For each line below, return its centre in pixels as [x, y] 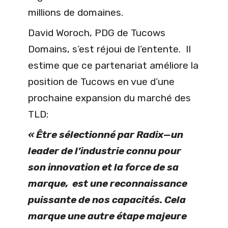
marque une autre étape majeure [107, 216]
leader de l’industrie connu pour [105, 151]
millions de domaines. [76, 12]
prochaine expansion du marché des [109, 98]
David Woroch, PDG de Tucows [97, 33]
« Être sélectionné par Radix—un [106, 134]
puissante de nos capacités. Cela [107, 199]
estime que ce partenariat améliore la [113, 65]
